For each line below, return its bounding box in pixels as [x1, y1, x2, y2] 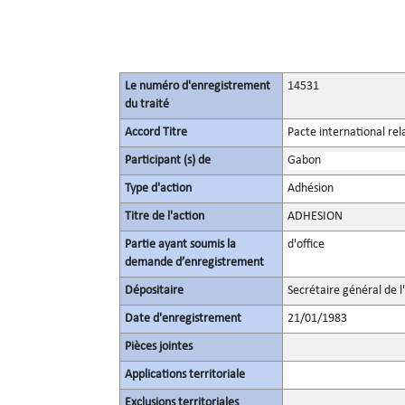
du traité [125, 98, 169, 111]
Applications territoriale [125, 368, 245, 381]
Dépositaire [125, 284, 184, 297]
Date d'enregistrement [125, 312, 241, 325]
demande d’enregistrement [125, 256, 264, 269]
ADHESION [287, 210, 343, 223]
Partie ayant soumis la [125, 238, 236, 251]
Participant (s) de [125, 154, 211, 167]
